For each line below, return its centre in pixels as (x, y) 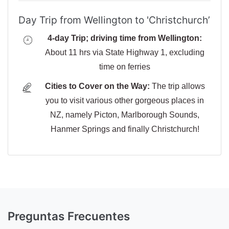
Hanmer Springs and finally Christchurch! (125, 129)
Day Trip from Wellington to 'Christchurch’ (114, 20)
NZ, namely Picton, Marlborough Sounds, (125, 115)
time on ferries (125, 67)
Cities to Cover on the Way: (97, 86)
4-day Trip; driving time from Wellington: (125, 38)
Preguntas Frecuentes (69, 216)
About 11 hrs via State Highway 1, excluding (125, 53)
